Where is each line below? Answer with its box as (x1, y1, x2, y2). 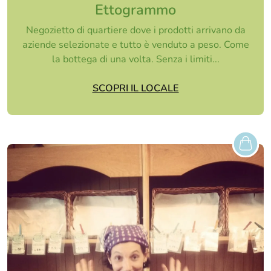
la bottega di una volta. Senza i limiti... (51, 53, 220, 66)
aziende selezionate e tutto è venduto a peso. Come (22, 38, 249, 51)
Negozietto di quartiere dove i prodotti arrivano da (25, 24, 246, 37)
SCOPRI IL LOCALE (92, 82, 179, 95)
